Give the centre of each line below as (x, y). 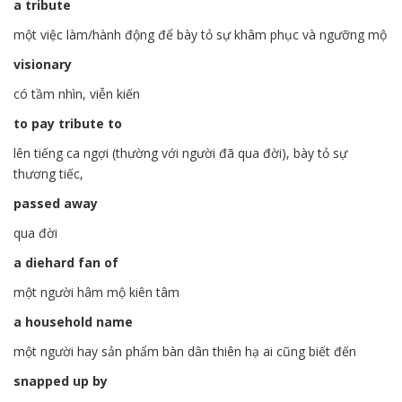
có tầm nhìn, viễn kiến (77, 94)
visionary (43, 64)
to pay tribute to (68, 123)
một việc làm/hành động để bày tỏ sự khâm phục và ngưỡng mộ (200, 35)
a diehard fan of (66, 262)
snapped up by (61, 381)
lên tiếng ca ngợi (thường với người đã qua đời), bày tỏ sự (180, 153)
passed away (56, 203)
